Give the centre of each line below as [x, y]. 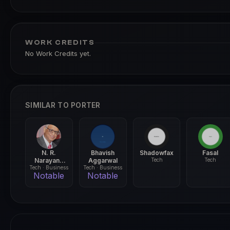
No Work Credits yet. [58, 53]
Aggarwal [103, 160]
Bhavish [103, 153]
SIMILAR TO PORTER [63, 105]
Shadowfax [157, 153]
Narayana [49, 160]
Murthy [49, 168]
